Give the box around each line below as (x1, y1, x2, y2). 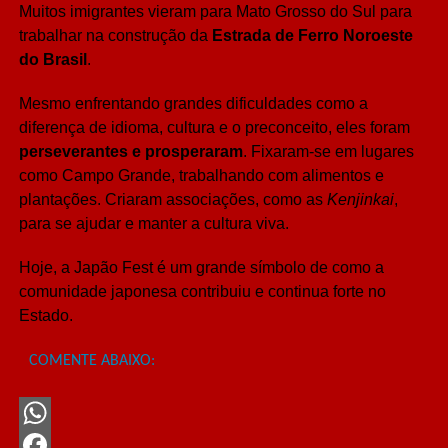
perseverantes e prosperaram (18, 143, 243, 161)
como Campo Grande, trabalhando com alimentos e (18, 167, 384, 185)
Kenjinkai (326, 191, 394, 209)
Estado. (18, 307, 73, 325)
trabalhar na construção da (18, 27, 212, 45)
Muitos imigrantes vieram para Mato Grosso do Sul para (18, 3, 412, 21)
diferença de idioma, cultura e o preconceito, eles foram (18, 119, 410, 137)
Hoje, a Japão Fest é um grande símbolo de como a (18, 259, 384, 277)
